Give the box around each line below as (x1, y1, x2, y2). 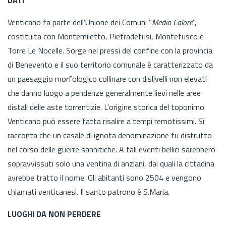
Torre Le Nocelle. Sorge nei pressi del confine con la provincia (8, 44, 212, 56)
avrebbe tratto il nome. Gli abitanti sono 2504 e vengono (8, 171, 201, 184)
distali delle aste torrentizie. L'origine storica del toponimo (8, 100, 204, 113)
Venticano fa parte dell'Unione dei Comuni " (8, 16, 152, 28)
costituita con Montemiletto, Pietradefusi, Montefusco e (8, 30, 204, 42)
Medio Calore (152, 16, 193, 28)
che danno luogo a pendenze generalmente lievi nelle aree (8, 86, 201, 99)
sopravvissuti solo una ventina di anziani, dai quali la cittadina (8, 157, 214, 169)
